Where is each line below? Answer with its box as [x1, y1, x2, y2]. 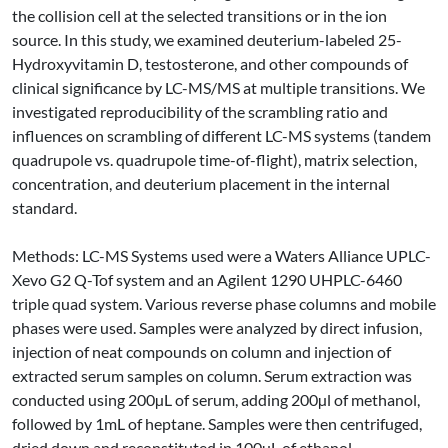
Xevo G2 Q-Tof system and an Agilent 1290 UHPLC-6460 [12, 270, 402, 289]
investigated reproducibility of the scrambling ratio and [12, 102, 388, 121]
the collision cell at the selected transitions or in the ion [12, 6, 387, 25]
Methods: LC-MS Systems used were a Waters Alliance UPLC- [12, 246, 431, 265]
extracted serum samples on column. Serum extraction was [12, 366, 412, 385]
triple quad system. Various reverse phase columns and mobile [12, 294, 436, 313]
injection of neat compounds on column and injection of [12, 342, 391, 361]
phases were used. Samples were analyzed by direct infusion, [12, 318, 422, 337]
